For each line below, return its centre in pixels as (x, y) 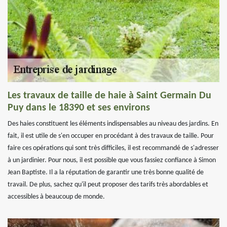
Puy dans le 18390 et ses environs (79, 108)
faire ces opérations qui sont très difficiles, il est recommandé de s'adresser (113, 148)
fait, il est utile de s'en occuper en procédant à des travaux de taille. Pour (111, 136)
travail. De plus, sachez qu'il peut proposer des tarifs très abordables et (108, 185)
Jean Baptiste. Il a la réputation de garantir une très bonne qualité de (106, 173)
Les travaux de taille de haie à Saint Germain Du (109, 96)
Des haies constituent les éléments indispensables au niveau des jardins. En (113, 124)
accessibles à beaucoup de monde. (56, 197)
